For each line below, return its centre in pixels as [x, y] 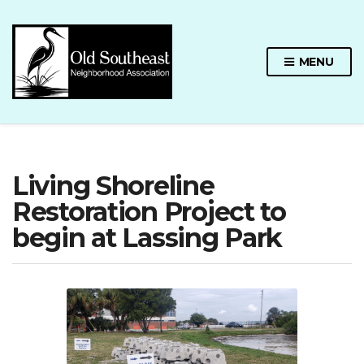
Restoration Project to [149, 211]
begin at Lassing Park [147, 237]
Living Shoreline [113, 185]
